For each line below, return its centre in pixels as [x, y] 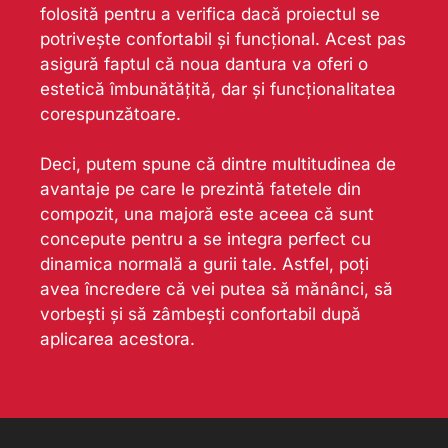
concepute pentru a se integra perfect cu [205, 239]
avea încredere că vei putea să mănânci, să [216, 289]
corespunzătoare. [110, 113]
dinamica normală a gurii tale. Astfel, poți [204, 264]
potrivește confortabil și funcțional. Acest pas [223, 38]
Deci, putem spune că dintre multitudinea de [218, 164]
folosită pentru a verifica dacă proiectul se [210, 13]
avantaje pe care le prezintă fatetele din [200, 189]
